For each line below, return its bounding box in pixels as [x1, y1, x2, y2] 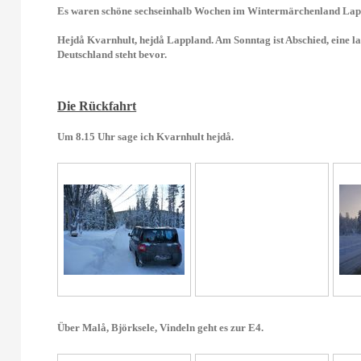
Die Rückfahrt [57, 99, 137, 113]
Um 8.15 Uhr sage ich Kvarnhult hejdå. [57, 131, 234, 143]
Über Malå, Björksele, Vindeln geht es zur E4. [57, 322, 264, 334]
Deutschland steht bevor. [57, 48, 168, 60]
